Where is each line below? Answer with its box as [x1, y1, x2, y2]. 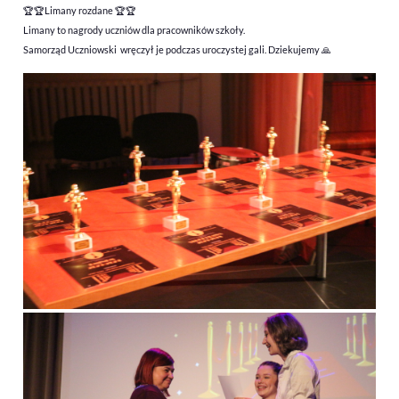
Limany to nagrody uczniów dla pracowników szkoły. [22, 24, 248, 37]
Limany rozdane [44, 4, 115, 17]
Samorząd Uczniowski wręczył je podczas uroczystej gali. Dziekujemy [22, 44, 322, 56]
